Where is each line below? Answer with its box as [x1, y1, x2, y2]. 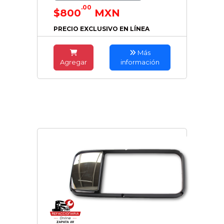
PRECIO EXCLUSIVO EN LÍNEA [53, 25, 149, 32]
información [120, 58, 160, 66]
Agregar [60, 58, 87, 66]
